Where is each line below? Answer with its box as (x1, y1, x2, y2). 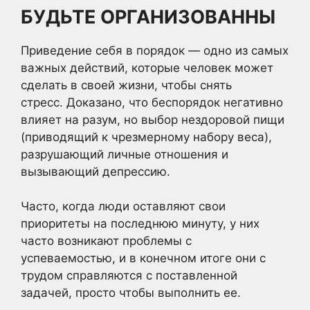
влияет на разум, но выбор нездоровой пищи (21, 112, 284, 127)
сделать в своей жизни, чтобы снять (21, 77, 232, 92)
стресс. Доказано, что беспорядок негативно (21, 95, 283, 109)
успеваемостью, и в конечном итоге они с (21, 251, 266, 265)
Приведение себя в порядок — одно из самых (21, 43, 289, 57)
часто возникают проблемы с (21, 234, 192, 248)
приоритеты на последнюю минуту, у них (21, 217, 259, 230)
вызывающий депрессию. (21, 164, 170, 179)
